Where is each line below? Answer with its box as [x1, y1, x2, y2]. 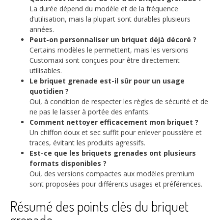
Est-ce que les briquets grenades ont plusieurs [29, 148, 196, 158]
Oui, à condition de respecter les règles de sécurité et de [29, 97, 208, 107]
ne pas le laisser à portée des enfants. [29, 107, 150, 117]
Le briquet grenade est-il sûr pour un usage [29, 76, 185, 86]
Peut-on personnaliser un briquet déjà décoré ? [29, 35, 196, 45]
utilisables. [29, 66, 62, 76]
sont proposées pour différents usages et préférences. [29, 179, 202, 189]
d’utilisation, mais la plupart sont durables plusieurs [29, 14, 191, 24]
